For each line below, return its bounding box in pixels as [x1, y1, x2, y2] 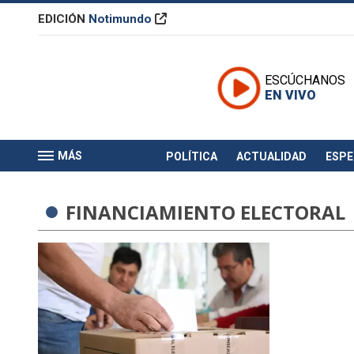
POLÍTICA [165, 149, 217, 163]
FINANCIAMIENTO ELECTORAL [66, 199, 345, 225]
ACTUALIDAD [235, 149, 307, 163]
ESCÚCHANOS [265, 73, 345, 88]
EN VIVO [265, 88, 316, 104]
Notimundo [88, 12, 152, 26]
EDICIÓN [38, 12, 88, 26]
